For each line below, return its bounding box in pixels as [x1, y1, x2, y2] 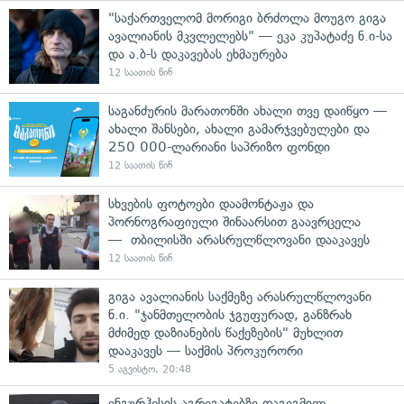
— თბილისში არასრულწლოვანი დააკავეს [108, 231, 370, 248]
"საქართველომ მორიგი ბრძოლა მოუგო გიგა [108, 9, 386, 26]
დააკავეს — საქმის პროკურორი [108, 342, 303, 359]
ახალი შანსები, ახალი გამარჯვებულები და [108, 120, 370, 137]
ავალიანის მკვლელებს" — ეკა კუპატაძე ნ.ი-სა [108, 27, 392, 44]
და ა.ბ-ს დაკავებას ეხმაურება [108, 45, 288, 62]
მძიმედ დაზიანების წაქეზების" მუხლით [108, 324, 343, 341]
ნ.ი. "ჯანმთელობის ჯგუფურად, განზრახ [108, 306, 352, 323]
